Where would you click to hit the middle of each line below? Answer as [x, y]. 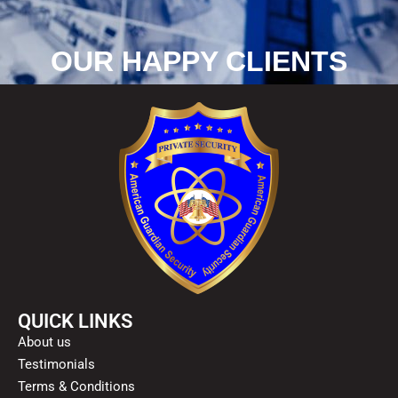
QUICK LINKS [75, 322]
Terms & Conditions [76, 387]
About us [44, 342]
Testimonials [56, 365]
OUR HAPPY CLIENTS [199, 62]
